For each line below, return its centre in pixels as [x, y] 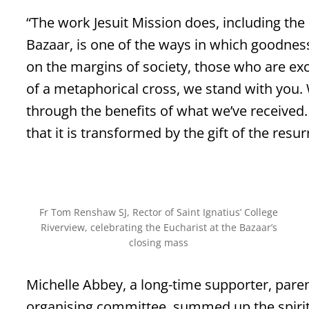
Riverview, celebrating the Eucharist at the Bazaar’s [159, 228]
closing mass [159, 243]
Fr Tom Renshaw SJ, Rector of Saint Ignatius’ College [159, 212]
